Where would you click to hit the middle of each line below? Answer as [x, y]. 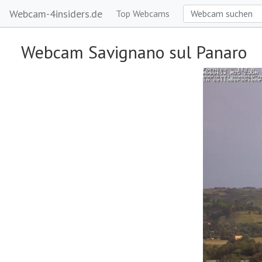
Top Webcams [143, 13]
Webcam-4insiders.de [56, 13]
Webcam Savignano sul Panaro [134, 52]
